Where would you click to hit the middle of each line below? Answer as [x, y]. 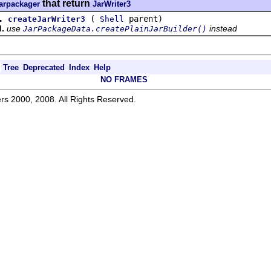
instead [222, 28]
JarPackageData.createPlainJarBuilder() [115, 28]
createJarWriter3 [47, 19]
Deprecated [44, 67]
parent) [143, 18]
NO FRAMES [124, 79]
